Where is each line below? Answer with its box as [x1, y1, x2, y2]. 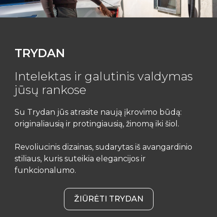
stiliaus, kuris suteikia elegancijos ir [15, 154, 146, 163]
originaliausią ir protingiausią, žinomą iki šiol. [15, 119, 179, 128]
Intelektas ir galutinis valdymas [15, 69, 193, 83]
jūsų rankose [15, 83, 86, 97]
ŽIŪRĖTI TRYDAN [74, 194, 143, 203]
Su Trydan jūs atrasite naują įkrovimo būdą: [15, 108, 182, 117]
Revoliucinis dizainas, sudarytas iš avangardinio [15, 142, 192, 152]
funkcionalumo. [15, 166, 76, 175]
